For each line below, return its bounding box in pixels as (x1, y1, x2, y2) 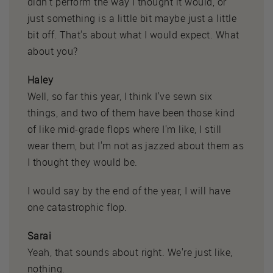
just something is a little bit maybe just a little (27, 11, 237, 25)
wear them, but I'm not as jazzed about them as (27, 138, 244, 152)
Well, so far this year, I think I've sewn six (27, 89, 213, 103)
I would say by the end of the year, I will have (27, 183, 231, 197)
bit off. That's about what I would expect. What (27, 27, 239, 41)
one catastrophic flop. (27, 200, 127, 214)
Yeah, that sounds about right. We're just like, (27, 245, 233, 259)
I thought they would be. (27, 155, 138, 169)
